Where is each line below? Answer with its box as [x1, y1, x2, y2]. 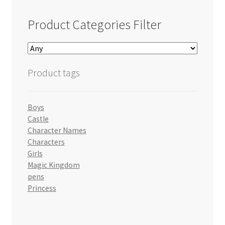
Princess [27, 183, 56, 193]
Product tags [27, 66, 80, 79]
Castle [27, 114, 49, 124]
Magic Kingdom [27, 160, 80, 170]
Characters [27, 137, 65, 147]
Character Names [27, 125, 86, 135]
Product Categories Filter [27, 17, 161, 33]
